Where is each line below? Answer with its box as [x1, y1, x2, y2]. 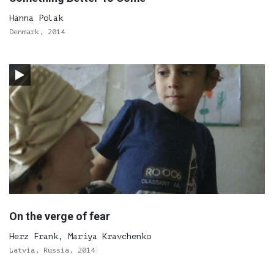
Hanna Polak [9, 13, 63, 23]
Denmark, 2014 [9, 28, 65, 36]
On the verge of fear [9, 210, 110, 223]
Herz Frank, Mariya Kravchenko [9, 232, 151, 241]
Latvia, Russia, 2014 [9, 246, 95, 254]
